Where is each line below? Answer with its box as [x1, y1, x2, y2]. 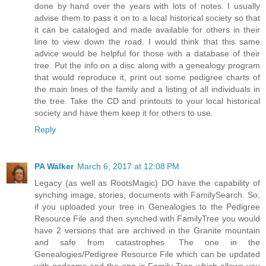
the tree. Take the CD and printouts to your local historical [34, 96, 260, 106]
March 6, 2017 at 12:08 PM [77, 161, 179, 172]
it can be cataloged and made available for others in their [34, 25, 260, 35]
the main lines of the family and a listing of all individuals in [34, 84, 260, 94]
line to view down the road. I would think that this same [34, 37, 260, 47]
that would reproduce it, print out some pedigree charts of [34, 72, 260, 83]
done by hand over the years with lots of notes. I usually [34, 1, 260, 11]
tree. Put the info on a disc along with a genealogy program [34, 61, 260, 71]
